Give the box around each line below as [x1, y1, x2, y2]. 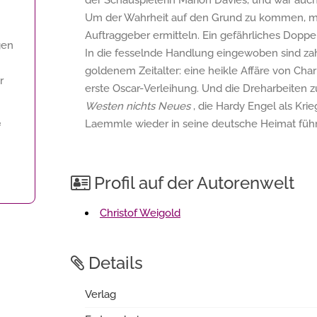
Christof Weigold [100, 207, 180, 219]
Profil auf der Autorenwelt [90, 173, 294, 193]
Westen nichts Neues [85, 100, 190, 113]
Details [84, 253, 143, 273]
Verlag [85, 288, 116, 301]
